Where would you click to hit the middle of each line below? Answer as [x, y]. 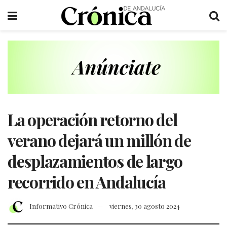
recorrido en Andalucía [87, 181]
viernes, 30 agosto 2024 [145, 206]
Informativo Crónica [61, 206]
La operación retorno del [92, 119]
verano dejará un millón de [99, 140]
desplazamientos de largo [95, 161]
